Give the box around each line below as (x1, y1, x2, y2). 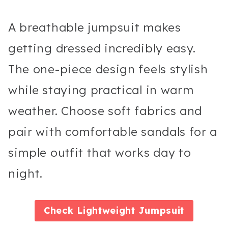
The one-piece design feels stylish (8, 61, 208, 76)
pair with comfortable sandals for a (8, 124, 218, 139)
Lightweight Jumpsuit (77, 205, 184, 217)
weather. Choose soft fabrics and (8, 103, 203, 118)
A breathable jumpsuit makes (8, 19, 181, 35)
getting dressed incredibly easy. (8, 40, 196, 55)
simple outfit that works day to (8, 145, 191, 160)
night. (8, 165, 43, 181)
